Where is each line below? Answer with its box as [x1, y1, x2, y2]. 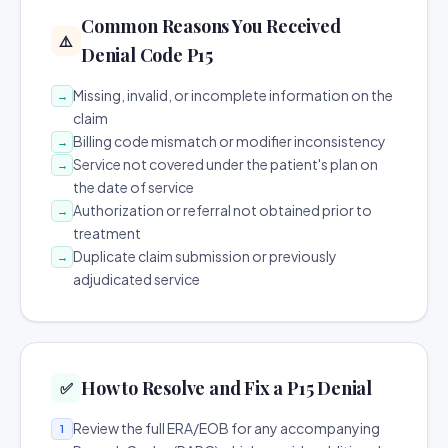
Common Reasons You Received [81, 14, 341, 38]
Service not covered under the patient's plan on [73, 155, 378, 173]
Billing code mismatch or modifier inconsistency [73, 132, 386, 150]
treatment [73, 224, 141, 242]
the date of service [73, 178, 194, 196]
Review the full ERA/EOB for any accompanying [73, 419, 380, 437]
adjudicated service [73, 270, 200, 288]
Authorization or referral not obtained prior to [73, 201, 372, 219]
